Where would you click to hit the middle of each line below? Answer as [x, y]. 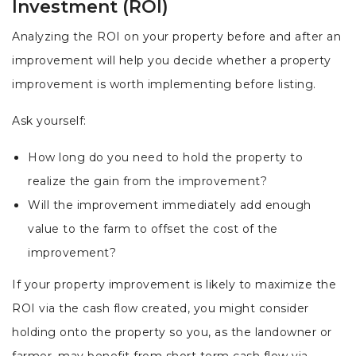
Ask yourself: [49, 121]
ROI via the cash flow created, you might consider [161, 308]
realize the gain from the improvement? [149, 181]
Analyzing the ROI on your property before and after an [176, 37]
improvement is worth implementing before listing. [166, 84]
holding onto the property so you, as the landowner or [172, 332]
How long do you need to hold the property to [165, 157]
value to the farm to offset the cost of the [153, 229]
